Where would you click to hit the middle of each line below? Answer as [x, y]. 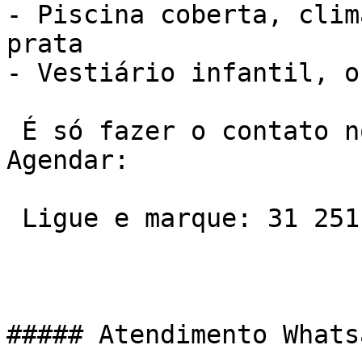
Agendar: [68, 160]
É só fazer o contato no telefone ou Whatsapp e [14, 131]
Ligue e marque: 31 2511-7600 [14, 218]
